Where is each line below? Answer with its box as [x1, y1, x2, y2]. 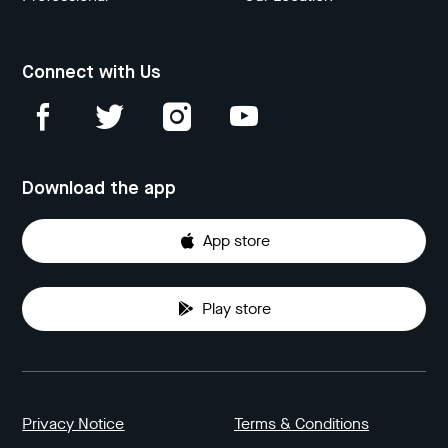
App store [202, 229, 270, 251]
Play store [201, 297, 271, 319]
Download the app [22, 179, 177, 198]
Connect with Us [22, 63, 162, 82]
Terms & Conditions [234, 412, 369, 434]
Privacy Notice [22, 412, 125, 434]
